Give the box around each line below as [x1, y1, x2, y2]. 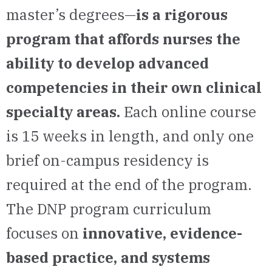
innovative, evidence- [79, 223, 242, 243]
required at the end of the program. [6, 175, 252, 194]
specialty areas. [6, 102, 124, 121]
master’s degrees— [6, 5, 136, 24]
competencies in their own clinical [6, 78, 262, 97]
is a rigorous [136, 5, 228, 24]
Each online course [124, 102, 256, 121]
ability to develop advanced [6, 53, 209, 73]
